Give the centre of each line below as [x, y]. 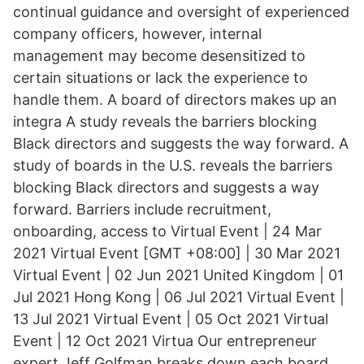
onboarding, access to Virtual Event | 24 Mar [167, 231]
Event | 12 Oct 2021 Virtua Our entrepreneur [165, 341]
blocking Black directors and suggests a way [166, 187]
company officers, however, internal [137, 34]
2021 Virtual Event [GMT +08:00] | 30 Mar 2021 [177, 253]
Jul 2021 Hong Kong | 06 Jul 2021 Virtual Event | [179, 297]
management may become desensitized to [159, 56]
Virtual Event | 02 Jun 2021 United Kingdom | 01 [178, 275]
